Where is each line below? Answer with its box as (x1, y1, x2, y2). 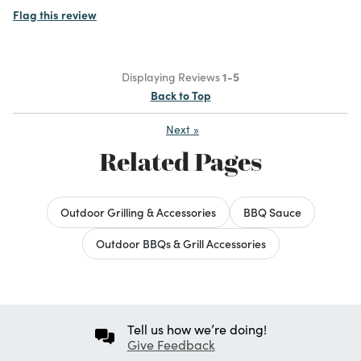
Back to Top (150, 86, 211, 103)
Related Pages (99, 145, 262, 178)
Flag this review (13, 6, 97, 23)
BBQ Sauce (243, 203, 301, 220)
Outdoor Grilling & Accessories (60, 203, 216, 220)
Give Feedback (127, 335, 215, 353)
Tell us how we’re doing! (127, 320, 267, 338)
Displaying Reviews (122, 68, 222, 85)
